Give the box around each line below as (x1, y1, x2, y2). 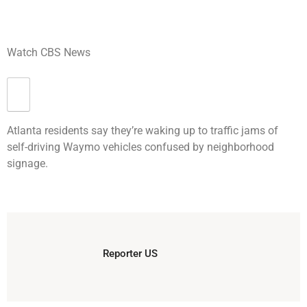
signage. (7, 156, 48, 170)
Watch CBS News (7, 45, 90, 59)
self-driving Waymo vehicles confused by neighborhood (7, 140, 274, 153)
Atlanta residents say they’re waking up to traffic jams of (7, 123, 278, 137)
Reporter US (103, 247, 158, 260)
